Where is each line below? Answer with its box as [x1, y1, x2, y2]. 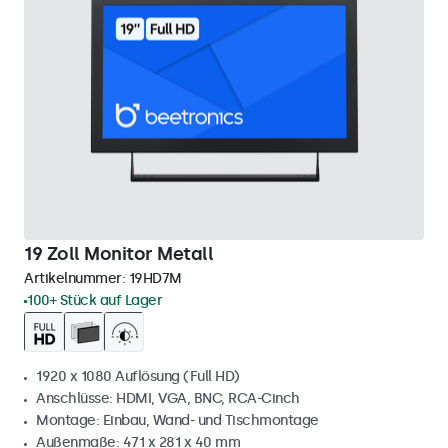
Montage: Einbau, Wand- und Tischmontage [36, 412, 319, 429]
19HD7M [128, 270, 182, 287]
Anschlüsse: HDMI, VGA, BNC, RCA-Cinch [36, 390, 300, 407]
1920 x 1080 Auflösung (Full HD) [36, 368, 240, 385]
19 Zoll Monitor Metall [24, 243, 213, 265]
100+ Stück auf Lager [27, 292, 162, 309]
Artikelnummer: [24, 270, 129, 287]
